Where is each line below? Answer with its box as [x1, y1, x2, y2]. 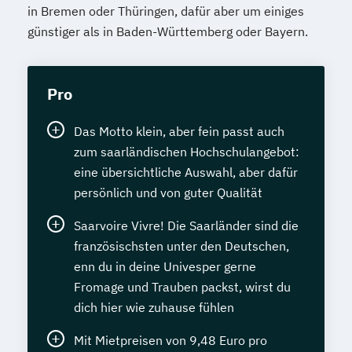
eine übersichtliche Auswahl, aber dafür [74, 163, 298, 180]
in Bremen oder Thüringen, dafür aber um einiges [27, 2, 304, 19]
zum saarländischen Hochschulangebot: [74, 143, 299, 159]
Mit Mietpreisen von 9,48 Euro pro [74, 332, 267, 348]
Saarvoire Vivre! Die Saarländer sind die [74, 217, 299, 233]
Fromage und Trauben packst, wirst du [74, 278, 291, 295]
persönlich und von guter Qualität [74, 184, 262, 200]
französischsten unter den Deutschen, [74, 237, 289, 254]
